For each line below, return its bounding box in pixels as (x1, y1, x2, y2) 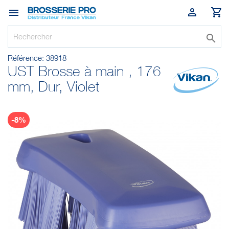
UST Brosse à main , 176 (8, 63, 161, 79)
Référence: (8, 53, 44, 62)
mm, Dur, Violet (8, 78, 99, 95)
